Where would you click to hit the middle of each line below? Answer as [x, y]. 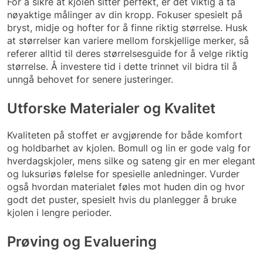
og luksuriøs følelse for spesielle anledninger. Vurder [123, 173]
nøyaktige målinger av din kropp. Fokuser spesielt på [125, 14]
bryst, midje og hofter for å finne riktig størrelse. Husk [127, 27]
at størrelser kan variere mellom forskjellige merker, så [128, 40]
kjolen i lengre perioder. [59, 212]
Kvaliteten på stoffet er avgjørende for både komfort [125, 135]
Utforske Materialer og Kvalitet [111, 108]
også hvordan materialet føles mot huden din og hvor [126, 186]
